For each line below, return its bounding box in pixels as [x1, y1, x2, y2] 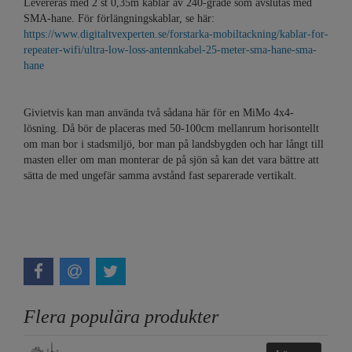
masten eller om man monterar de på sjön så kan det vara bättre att [24, 153, 319, 166]
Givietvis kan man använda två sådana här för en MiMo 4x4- [24, 106, 294, 119]
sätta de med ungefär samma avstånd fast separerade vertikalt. [24, 169, 297, 181]
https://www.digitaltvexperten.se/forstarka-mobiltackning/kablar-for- [24, 27, 328, 40]
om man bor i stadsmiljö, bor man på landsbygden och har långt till [24, 137, 324, 150]
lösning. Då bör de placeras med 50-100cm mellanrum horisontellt [24, 122, 319, 134]
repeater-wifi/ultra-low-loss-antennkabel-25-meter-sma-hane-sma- [24, 43, 317, 56]
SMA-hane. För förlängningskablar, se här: [24, 12, 214, 24]
